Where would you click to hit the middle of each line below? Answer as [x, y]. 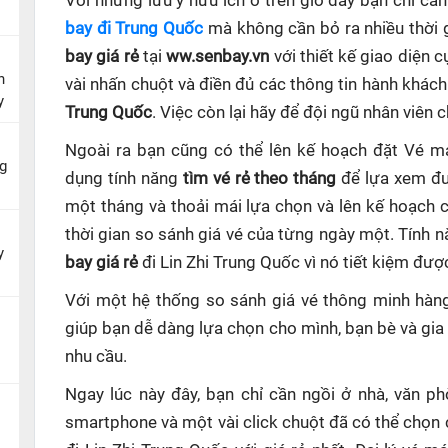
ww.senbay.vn [218, 56]
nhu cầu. [96, 356]
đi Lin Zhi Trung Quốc [221, 262]
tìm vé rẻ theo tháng [262, 178]
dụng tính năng [124, 178]
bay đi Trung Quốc [134, 28]
